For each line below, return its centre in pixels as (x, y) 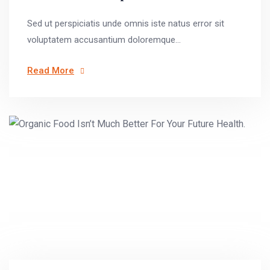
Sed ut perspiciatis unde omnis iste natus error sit (126, 24)
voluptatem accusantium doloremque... (104, 40)
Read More (51, 71)
